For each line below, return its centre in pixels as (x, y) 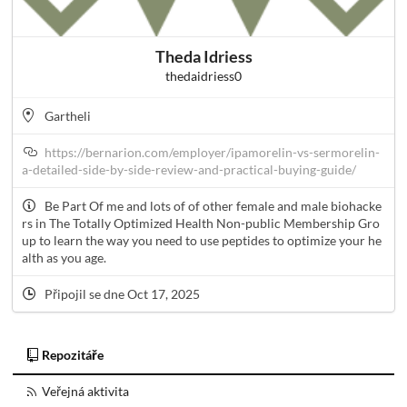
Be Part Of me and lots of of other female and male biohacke (213, 206)
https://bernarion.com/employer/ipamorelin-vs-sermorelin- (212, 153)
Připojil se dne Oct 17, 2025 (121, 294)
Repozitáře (73, 355)
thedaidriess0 (203, 76)
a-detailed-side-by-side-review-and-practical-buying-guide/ (189, 170)
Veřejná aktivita (85, 392)
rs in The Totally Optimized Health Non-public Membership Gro (201, 223)
